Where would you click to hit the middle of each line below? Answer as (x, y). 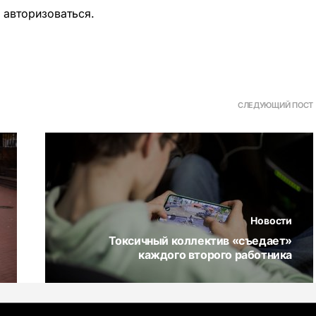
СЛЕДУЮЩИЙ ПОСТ (275, 105)
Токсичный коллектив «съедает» (200, 241)
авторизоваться (47, 13)
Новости (271, 220)
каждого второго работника (215, 255)
